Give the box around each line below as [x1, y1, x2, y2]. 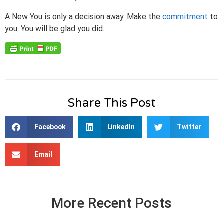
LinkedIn [107, 123, 135, 131]
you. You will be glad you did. [5, 23, 104, 33]
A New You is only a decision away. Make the [5, 11, 162, 21]
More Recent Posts [51, 195, 172, 212]
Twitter [176, 123, 201, 131]
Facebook [34, 123, 66, 131]
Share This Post [67, 96, 156, 111]
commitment [162, 11, 208, 21]
